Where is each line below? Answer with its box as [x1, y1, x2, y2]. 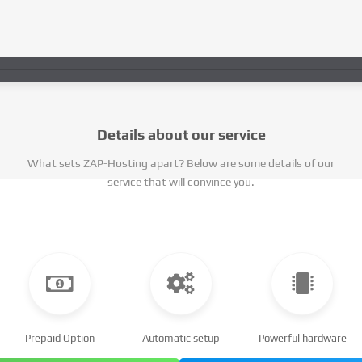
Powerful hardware [258, 331, 347, 344]
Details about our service [96, 125, 266, 143]
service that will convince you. [107, 175, 255, 188]
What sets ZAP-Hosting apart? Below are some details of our [27, 156, 335, 170]
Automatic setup [142, 331, 220, 344]
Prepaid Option [25, 331, 95, 344]
